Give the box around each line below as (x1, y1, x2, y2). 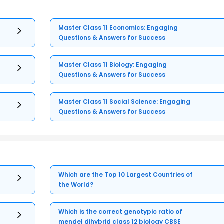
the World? (58, 180, 94, 189)
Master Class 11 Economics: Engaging (58, 23, 178, 32)
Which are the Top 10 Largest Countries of (58, 170, 193, 179)
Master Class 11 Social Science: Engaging (58, 97, 191, 106)
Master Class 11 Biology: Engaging (58, 60, 167, 69)
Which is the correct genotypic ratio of (58, 207, 183, 216)
